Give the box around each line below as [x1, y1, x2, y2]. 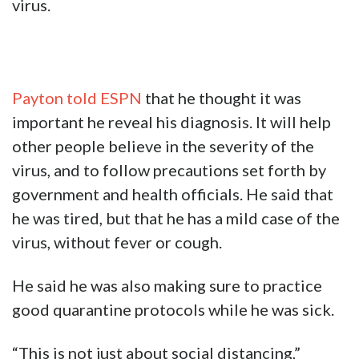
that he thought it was [145, 88, 301, 108]
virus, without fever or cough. [12, 232, 222, 252]
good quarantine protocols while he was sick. [12, 300, 334, 320]
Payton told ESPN [12, 88, 145, 108]
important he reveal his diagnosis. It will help [12, 112, 331, 132]
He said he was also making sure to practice [12, 276, 322, 296]
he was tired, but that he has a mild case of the [12, 208, 340, 228]
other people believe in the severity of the [12, 136, 314, 156]
